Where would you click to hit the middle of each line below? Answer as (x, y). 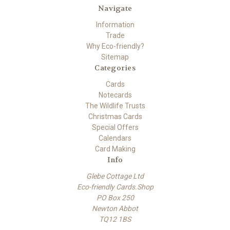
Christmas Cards (115, 117)
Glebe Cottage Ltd (115, 176)
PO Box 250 (115, 198)
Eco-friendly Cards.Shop (115, 187)
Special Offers (115, 128)
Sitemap (115, 57)
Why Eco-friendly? (115, 46)
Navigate (115, 8)
